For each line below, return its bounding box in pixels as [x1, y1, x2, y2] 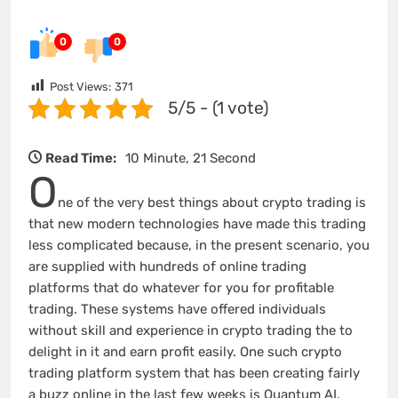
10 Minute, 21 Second [125, 149, 256, 166]
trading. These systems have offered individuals [28, 300, 326, 317]
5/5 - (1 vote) [168, 97, 268, 118]
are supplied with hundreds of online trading [28, 258, 306, 275]
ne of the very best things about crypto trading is [58, 194, 366, 211]
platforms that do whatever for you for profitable [28, 279, 334, 296]
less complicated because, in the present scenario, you [28, 236, 370, 253]
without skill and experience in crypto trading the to [28, 322, 353, 338]
